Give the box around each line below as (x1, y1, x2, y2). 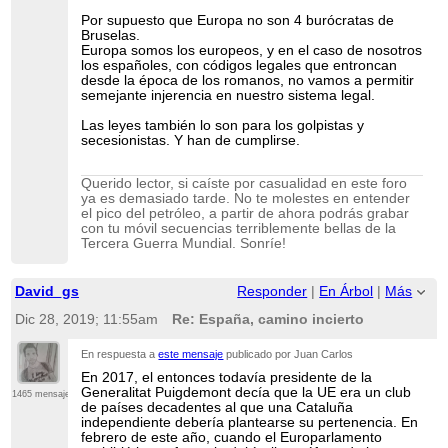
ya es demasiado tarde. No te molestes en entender (81, 191, 411, 207)
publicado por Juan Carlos (223, 347, 354, 360)
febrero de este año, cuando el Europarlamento (81, 430, 383, 446)
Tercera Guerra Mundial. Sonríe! (81, 236, 287, 252)
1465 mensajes (11, 388, 75, 399)
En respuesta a (81, 347, 159, 360)
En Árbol (319, 284, 374, 300)
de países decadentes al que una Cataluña (81, 400, 354, 416)
